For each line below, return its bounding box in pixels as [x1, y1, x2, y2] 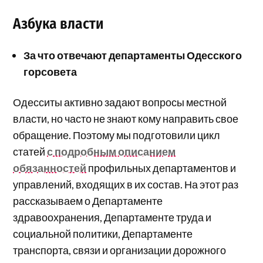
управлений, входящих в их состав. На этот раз [13, 178, 239, 191]
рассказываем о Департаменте [13, 194, 163, 208]
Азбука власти [13, 15, 104, 33]
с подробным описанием [47, 145, 176, 159]
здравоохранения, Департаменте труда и [13, 211, 212, 224]
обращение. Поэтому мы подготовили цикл [13, 129, 221, 142]
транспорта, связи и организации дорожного [13, 244, 227, 257]
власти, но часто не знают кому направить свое [13, 112, 239, 126]
